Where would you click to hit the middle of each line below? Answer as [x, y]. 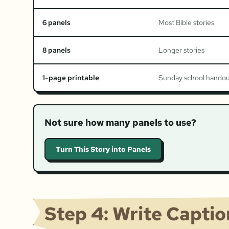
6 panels [57, 22]
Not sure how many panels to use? [121, 122]
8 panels [57, 50]
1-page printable [71, 77]
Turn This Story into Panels [104, 149]
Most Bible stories [187, 22]
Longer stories [182, 50]
